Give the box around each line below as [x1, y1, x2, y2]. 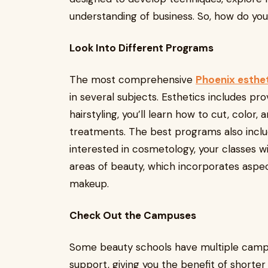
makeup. [69, 177, 109, 190]
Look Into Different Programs [69, 41, 214, 54]
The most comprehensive [69, 73, 196, 86]
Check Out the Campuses [69, 209, 196, 222]
